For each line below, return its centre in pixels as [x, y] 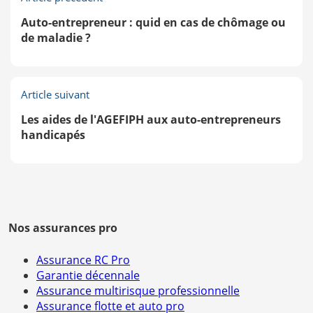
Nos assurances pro [63, 228]
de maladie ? [56, 38]
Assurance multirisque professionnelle [138, 291]
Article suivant [55, 94]
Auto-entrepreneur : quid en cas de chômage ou [153, 22]
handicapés [53, 135]
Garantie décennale [88, 275]
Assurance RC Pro [83, 260]
